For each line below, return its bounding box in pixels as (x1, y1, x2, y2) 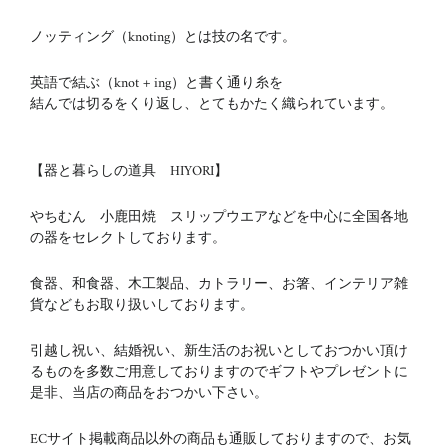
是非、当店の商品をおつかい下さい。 (30, 381, 268, 406)
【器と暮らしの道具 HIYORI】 (30, 159, 228, 184)
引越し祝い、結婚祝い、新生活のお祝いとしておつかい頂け (30, 339, 408, 364)
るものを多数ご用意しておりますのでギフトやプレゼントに (30, 360, 408, 385)
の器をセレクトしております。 (30, 226, 226, 251)
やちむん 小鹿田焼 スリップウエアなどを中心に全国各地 (30, 205, 408, 230)
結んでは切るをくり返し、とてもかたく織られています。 (30, 92, 394, 117)
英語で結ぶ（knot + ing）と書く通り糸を (30, 71, 283, 96)
